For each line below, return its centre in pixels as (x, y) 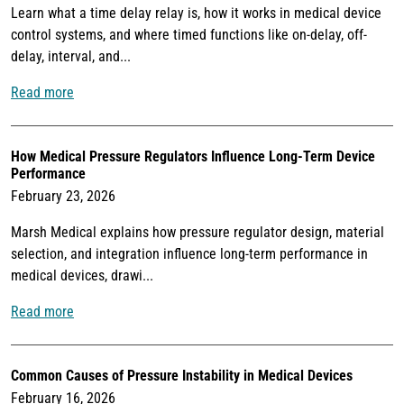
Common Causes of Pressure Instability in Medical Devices (182, 376)
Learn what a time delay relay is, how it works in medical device (196, 14)
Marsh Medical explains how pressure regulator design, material (197, 233)
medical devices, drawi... (82, 276)
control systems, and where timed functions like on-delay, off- (189, 35)
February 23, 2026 (63, 197)
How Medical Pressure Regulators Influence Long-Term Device (193, 157)
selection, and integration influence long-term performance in (189, 254)
